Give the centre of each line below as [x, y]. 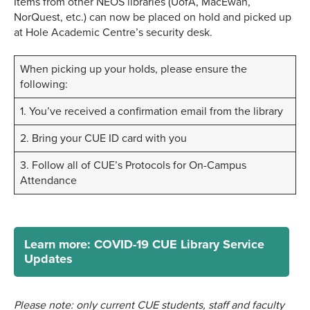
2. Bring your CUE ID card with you [103, 139]
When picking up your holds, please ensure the [134, 70]
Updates [48, 259]
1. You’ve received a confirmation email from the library [152, 112]
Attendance [48, 181]
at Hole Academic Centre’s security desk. [113, 33]
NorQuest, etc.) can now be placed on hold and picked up [153, 18]
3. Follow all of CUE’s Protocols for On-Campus [133, 166]
